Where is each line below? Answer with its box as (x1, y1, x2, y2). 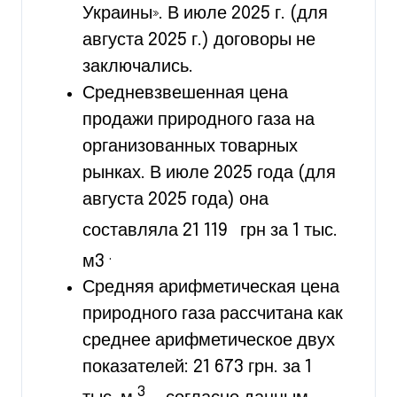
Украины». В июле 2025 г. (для (82, 4, 328, 23)
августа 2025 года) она (82, 190, 269, 209)
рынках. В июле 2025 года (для (82, 163, 336, 183)
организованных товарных (82, 136, 298, 156)
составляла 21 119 (82, 221, 232, 240)
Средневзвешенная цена (82, 83, 288, 103)
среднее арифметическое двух (82, 331, 335, 351)
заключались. (82, 57, 193, 76)
